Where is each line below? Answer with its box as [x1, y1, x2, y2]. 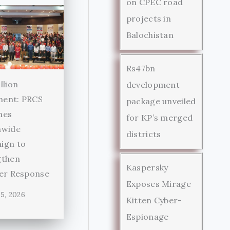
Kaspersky [126, 162, 168, 172]
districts [126, 128, 161, 139]
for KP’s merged [126, 112, 193, 123]
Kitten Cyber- [126, 195, 182, 205]
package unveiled [126, 95, 196, 106]
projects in [126, 13, 171, 24]
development [126, 79, 180, 90]
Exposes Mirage [126, 178, 191, 189]
